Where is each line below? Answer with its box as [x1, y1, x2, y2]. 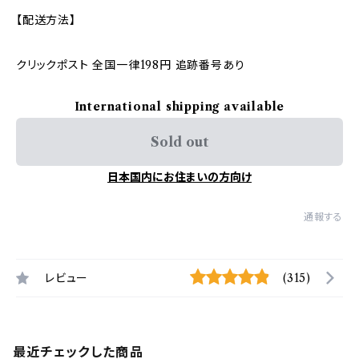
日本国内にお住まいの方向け [107, 170, 252, 184]
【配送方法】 [16, 13, 76, 27]
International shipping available [74, 99, 285, 114]
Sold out [151, 134, 208, 150]
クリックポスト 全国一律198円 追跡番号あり [16, 58, 245, 72]
